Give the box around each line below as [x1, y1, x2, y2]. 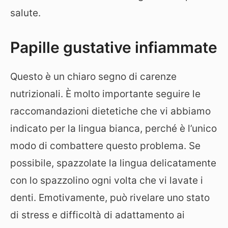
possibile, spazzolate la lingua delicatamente [10, 157, 216, 169]
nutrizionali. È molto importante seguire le [10, 88, 201, 100]
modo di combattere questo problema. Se [10, 139, 201, 152]
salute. [10, 7, 41, 19]
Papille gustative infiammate [10, 38, 217, 56]
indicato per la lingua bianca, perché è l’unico [10, 122, 217, 134]
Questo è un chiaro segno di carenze [10, 70, 177, 82]
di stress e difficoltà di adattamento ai [10, 209, 185, 221]
